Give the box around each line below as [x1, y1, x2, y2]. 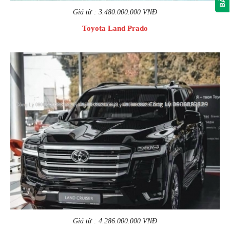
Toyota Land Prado [82, 24, 148, 32]
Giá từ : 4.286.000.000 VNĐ [73, 217, 157, 225]
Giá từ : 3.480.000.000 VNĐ [73, 8, 157, 16]
